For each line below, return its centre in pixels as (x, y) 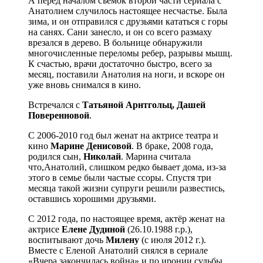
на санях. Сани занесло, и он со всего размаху (120, 32)
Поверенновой (59, 116)
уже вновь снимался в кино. (85, 85)
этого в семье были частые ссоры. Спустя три (120, 178)
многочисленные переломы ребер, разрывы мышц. (130, 53)
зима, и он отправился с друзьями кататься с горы (128, 22)
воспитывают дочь (67, 240)
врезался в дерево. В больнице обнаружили (115, 43)
